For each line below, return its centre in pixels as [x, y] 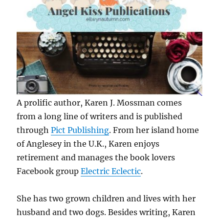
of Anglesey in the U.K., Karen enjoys [88, 143]
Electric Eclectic [111, 171]
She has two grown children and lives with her [106, 198]
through [34, 130]
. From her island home [154, 130]
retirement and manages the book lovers [96, 157]
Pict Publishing [80, 130]
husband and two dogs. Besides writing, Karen [106, 212]
